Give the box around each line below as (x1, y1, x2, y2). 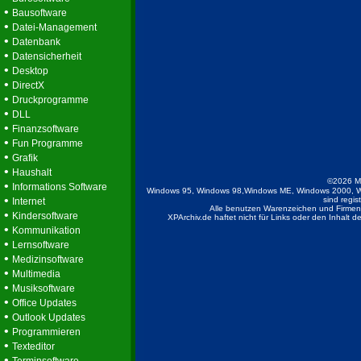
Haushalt (12, 167, 52, 178)
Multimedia (12, 268, 60, 280)
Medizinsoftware (12, 254, 84, 265)
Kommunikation (12, 225, 81, 236)
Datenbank (12, 36, 60, 48)
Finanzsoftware (12, 123, 79, 135)
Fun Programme (12, 138, 83, 149)
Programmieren (12, 326, 81, 338)
